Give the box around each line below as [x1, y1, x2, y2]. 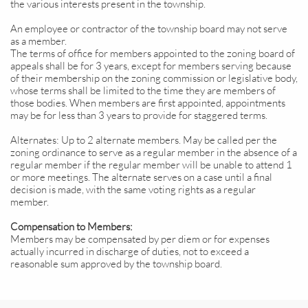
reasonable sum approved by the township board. [10, 257, 224, 270]
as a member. [10, 34, 67, 47]
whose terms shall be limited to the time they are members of [10, 84, 276, 97]
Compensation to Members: [10, 220, 135, 233]
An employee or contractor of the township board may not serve [10, 22, 287, 35]
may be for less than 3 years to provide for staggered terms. [10, 109, 267, 122]
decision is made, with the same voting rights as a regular [10, 183, 256, 196]
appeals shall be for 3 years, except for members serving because [10, 59, 291, 72]
